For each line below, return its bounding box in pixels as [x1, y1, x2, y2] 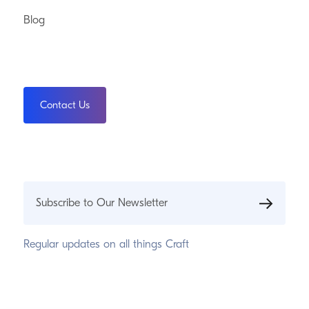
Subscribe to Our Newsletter [35, 197, 168, 209]
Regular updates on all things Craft [23, 238, 189, 250]
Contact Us [39, 99, 90, 111]
